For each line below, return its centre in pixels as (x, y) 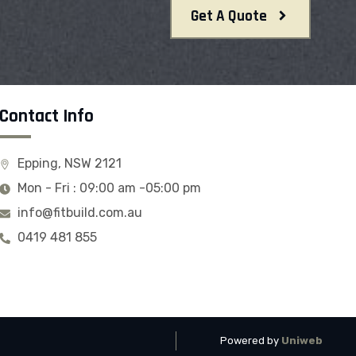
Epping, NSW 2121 (69, 163)
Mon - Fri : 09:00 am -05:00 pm (109, 188)
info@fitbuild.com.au (79, 212)
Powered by (250, 341)
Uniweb (302, 341)
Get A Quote (228, 16)
